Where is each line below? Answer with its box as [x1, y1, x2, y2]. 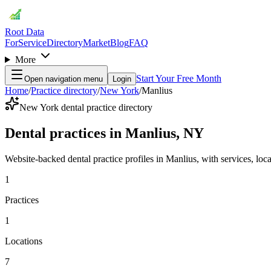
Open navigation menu [24, 74, 103, 83]
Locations [5, 235, 42, 246]
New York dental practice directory [19, 102, 152, 113]
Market [83, 38, 110, 48]
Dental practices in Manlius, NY [5, 125, 204, 141]
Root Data [5, 27, 44, 37]
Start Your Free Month [136, 73, 221, 83]
